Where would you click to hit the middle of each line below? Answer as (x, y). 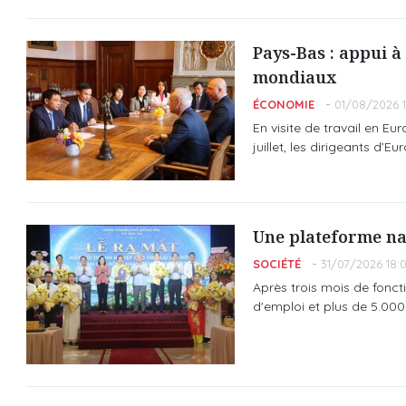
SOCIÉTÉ (276, 264)
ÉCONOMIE (283, 104)
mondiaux (294, 77)
